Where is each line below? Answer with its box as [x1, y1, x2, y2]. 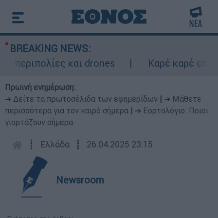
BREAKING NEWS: [10, 42, 91, 54]
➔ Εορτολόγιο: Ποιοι [135, 106, 208, 115]
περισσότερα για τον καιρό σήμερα [5, 106, 128, 115]
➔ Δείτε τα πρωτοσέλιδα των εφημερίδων [5, 94, 158, 104]
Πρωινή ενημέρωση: [5, 82, 75, 92]
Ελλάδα [40, 139, 70, 150]
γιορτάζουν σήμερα [5, 117, 73, 127]
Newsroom [56, 174, 104, 186]
